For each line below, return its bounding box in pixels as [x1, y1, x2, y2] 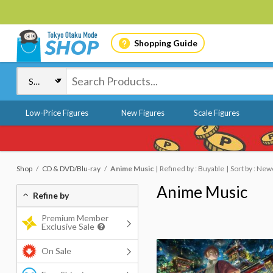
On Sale [41, 246, 71, 256]
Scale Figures [193, 108, 239, 118]
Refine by [33, 190, 69, 200]
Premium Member [41, 213, 108, 223]
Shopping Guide [133, 37, 197, 48]
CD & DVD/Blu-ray [42, 164, 101, 173]
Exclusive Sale [41, 221, 94, 232]
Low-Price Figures [26, 108, 88, 118]
